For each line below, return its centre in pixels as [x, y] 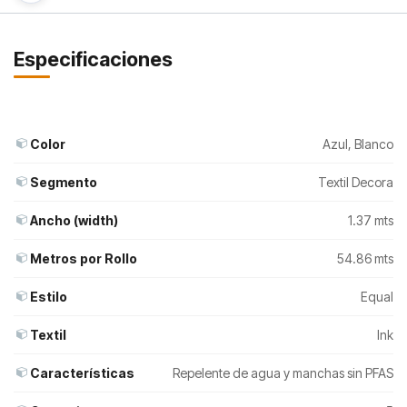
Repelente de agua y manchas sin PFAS [283, 372]
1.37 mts [371, 220]
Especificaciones [93, 59]
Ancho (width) [74, 220]
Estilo [49, 296]
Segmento [64, 182]
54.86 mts [365, 258]
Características [82, 372]
